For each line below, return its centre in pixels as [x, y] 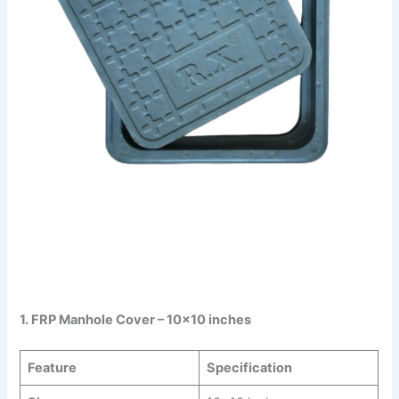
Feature [52, 367]
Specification [249, 367]
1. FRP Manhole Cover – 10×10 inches [136, 319]
